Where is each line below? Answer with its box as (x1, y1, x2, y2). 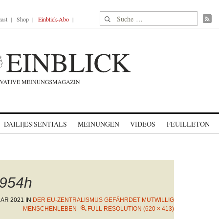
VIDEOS (130, 119, 155, 129)
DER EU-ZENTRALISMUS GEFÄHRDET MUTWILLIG (33, 197, 174, 203)
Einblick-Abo (38, 15, 69, 23)
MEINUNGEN (78, 119, 119, 129)
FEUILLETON (166, 119, 210, 129)
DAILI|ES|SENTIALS (4, 119, 67, 129)
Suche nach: (100, 12, 137, 22)
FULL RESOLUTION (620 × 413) (88, 205, 174, 212)
